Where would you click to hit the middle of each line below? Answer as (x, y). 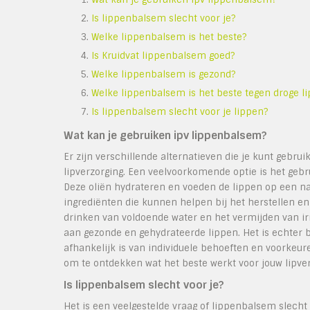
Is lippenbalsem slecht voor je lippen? (180, 112)
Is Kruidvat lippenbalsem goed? (163, 56)
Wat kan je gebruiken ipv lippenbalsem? (165, 136)
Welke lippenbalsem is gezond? (163, 74)
